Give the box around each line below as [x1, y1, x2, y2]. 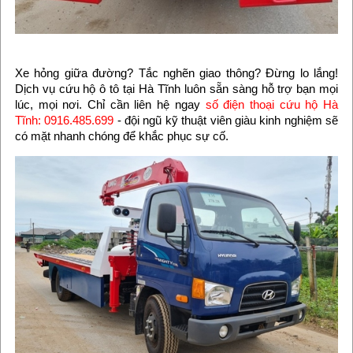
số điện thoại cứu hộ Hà [205, 98, 339, 112]
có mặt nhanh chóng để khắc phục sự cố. [14, 129, 229, 143]
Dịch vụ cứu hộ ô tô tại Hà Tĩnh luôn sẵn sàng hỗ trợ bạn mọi [14, 82, 339, 96]
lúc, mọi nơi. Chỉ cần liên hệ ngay [14, 98, 206, 112]
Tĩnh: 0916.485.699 [14, 113, 114, 128]
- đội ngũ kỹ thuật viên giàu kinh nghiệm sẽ [113, 113, 339, 128]
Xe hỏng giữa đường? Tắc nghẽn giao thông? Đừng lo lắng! [14, 66, 339, 80]
